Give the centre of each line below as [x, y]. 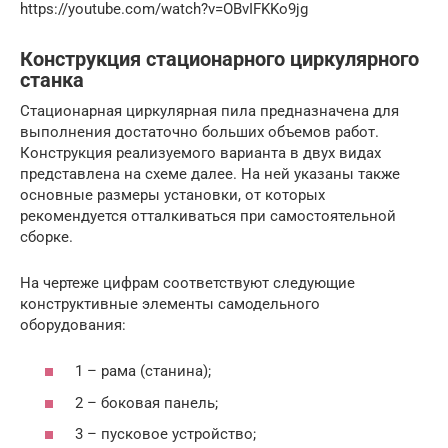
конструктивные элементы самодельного [170, 303]
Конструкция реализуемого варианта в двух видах [200, 152]
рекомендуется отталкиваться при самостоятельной [208, 215]
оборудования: [73, 324]
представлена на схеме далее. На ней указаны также [210, 173]
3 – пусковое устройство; [165, 434]
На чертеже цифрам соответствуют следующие [187, 282]
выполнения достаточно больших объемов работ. [199, 131]
